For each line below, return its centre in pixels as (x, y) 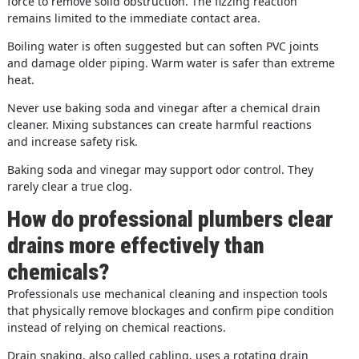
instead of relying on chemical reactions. (116, 327)
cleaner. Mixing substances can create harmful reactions (159, 124)
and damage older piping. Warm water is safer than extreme (171, 63)
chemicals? (58, 272)
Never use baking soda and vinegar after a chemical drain (163, 107)
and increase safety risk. (72, 141)
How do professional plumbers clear (170, 219)
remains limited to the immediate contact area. (133, 18)
